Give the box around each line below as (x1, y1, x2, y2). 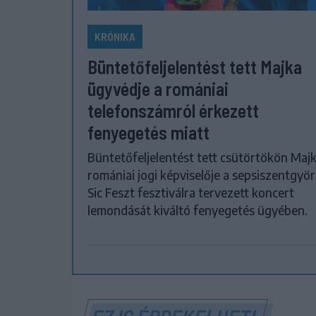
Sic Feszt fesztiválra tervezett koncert (87, 184, 294, 200)
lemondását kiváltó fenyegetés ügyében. (87, 202, 308, 218)
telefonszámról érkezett (87, 99, 259, 121)
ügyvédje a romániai (87, 77, 229, 99)
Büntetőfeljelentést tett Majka (87, 55, 302, 78)
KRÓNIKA (95, 29, 135, 43)
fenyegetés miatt (87, 121, 209, 143)
